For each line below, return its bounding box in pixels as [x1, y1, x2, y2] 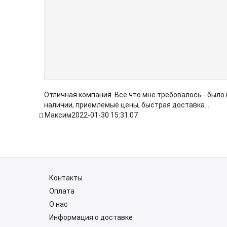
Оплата [49, 187, 74, 195]
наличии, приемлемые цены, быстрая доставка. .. [44, 101, 211, 109]
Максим [43, 111, 71, 119]
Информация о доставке [49, 213, 133, 221]
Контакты [49, 174, 83, 182]
